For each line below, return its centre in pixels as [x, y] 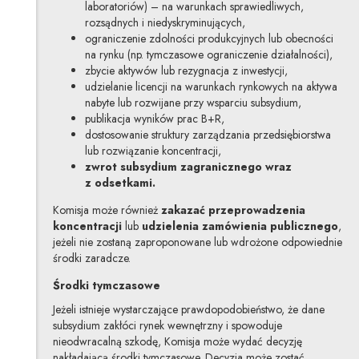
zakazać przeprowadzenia [233, 210]
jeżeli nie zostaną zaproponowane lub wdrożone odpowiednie [197, 242]
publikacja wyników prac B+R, [154, 118]
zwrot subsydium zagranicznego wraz [188, 166]
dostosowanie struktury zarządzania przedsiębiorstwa [208, 134]
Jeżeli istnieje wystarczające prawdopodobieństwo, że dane [188, 309]
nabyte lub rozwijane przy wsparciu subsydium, [193, 102]
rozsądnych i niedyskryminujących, [165, 22]
